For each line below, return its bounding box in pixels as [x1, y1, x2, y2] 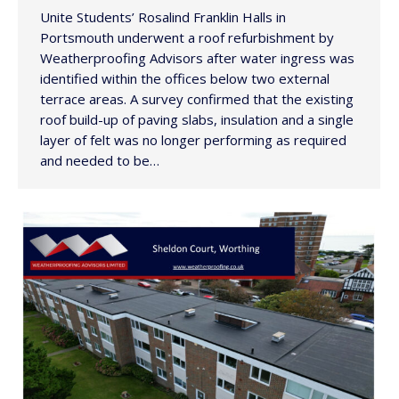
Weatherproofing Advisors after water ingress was [40, 49, 354, 68]
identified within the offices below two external [40, 69, 330, 88]
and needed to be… [40, 151, 159, 170]
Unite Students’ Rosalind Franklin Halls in [40, 8, 286, 27]
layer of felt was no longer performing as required [40, 131, 346, 150]
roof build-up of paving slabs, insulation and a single [40, 110, 354, 129]
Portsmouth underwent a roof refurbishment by [40, 28, 334, 47]
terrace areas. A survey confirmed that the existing [40, 90, 354, 109]
